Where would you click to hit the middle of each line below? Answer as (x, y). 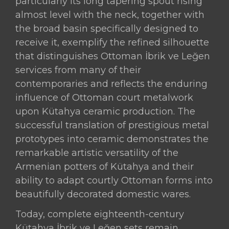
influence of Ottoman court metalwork (105, 97)
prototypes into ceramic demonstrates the (112, 139)
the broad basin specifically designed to (107, 28)
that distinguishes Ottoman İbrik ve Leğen (113, 56)
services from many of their (78, 70)
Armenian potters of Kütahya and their (105, 166)
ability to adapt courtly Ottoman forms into (114, 180)
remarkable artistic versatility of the (97, 153)
